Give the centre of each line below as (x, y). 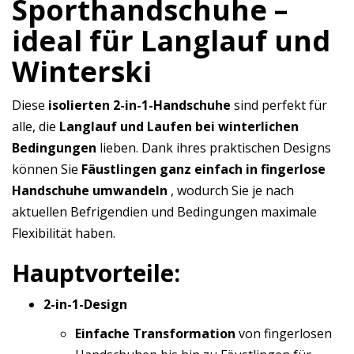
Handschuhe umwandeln (90, 190)
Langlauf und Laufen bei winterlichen (179, 126)
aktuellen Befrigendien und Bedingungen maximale (164, 212)
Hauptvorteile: (96, 273)
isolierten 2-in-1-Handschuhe (139, 105)
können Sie (47, 169)
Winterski (82, 72)
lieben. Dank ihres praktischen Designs (214, 148)
